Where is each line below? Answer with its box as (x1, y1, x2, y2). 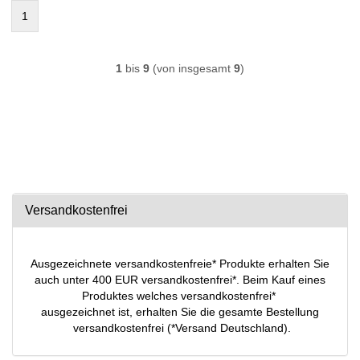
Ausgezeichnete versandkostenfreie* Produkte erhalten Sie (31, 256, 329, 270)
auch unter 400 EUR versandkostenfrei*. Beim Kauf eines (35, 272, 325, 286)
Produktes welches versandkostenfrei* (81, 288, 279, 302)
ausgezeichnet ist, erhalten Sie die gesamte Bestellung (41, 305, 319, 318)
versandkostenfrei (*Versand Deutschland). (69, 321, 291, 334)
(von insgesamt (149, 61, 234, 75)
